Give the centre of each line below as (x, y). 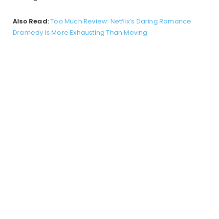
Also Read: (31, 22)
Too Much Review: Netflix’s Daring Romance (121, 22)
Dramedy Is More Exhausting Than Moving (80, 33)
